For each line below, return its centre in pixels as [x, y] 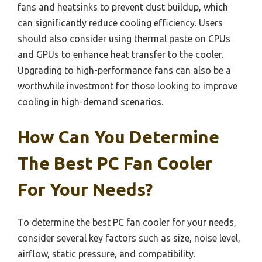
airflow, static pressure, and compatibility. [106, 254]
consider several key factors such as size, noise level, [129, 238]
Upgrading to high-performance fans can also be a [124, 70]
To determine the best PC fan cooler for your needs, [127, 223]
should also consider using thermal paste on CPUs [124, 39]
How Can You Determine [118, 137]
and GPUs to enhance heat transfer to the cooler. [120, 55]
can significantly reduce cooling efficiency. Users [120, 23]
